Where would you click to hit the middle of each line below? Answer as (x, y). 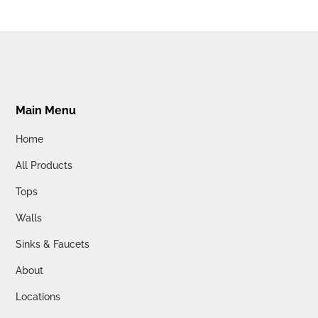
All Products (44, 165)
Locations (38, 296)
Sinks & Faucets (53, 244)
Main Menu (46, 110)
